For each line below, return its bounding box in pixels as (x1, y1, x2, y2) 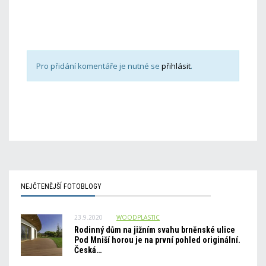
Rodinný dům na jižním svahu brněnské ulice (74, 225, 235, 235)
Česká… (74, 245, 102, 255)
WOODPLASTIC (116, 213, 160, 221)
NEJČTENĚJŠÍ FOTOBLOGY (21, 182, 102, 191)
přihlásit (161, 61, 191, 71)
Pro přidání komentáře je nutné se (36, 61, 161, 71)
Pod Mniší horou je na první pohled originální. (74, 235, 240, 245)
